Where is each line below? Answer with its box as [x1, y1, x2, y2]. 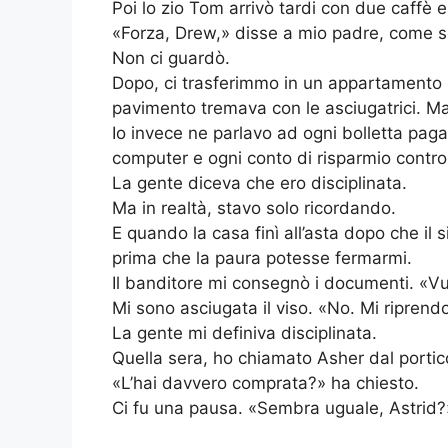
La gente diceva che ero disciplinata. [112, 173, 407, 194]
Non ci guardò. [112, 48, 230, 69]
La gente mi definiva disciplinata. [112, 323, 377, 344]
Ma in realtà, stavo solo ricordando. [112, 198, 396, 219]
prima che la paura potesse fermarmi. [112, 248, 412, 269]
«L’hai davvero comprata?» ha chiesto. [112, 373, 419, 394]
